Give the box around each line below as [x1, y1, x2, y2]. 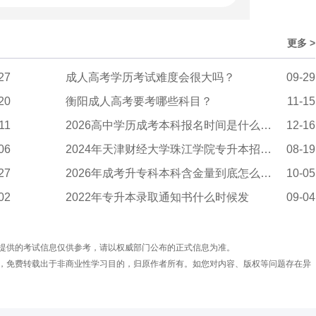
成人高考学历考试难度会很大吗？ [66, 71, 236, 84]
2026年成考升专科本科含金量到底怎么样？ [66, 167, 261, 180]
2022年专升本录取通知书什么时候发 [66, 191, 250, 204]
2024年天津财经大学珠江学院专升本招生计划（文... [66, 143, 261, 156]
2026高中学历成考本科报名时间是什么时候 [66, 119, 261, 132]
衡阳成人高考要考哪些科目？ [66, 95, 213, 108]
